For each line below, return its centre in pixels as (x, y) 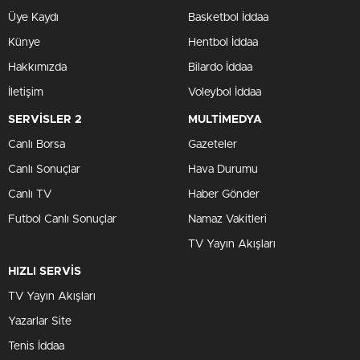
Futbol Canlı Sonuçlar (62, 219)
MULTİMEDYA (225, 120)
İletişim (26, 92)
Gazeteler (213, 145)
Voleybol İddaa (225, 92)
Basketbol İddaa (228, 18)
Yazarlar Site (40, 321)
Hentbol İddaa (223, 43)
